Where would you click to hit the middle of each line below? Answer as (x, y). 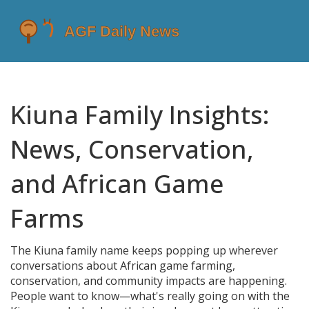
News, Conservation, (132, 149)
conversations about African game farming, (123, 266)
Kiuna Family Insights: (140, 115)
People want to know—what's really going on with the (150, 296)
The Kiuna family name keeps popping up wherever (144, 250)
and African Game (117, 184)
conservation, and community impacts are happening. (149, 281)
